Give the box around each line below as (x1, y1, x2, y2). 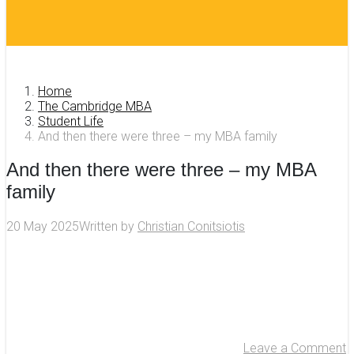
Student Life (38, 113, 104, 129)
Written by (79, 219, 137, 235)
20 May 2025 (6, 219, 79, 235)
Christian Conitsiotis (137, 219, 245, 235)
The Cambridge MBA (38, 98, 152, 114)
